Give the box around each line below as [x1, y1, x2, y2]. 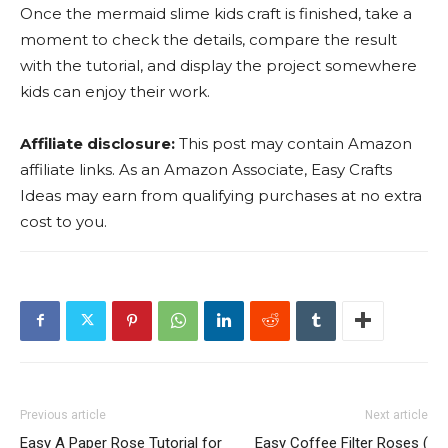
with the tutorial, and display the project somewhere [20, 55, 417, 75]
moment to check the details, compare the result [20, 29, 397, 49]
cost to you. [20, 211, 107, 231]
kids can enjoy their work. [20, 81, 210, 101]
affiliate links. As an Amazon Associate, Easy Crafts [20, 159, 392, 179]
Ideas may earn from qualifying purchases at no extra [20, 185, 422, 205]
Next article [365, 407, 428, 422]
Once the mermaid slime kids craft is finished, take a [20, 3, 412, 23]
